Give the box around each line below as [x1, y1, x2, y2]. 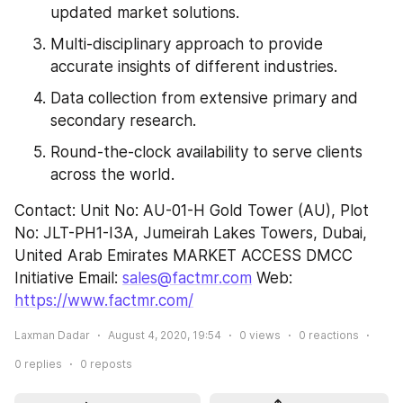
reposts [87, 356, 132, 371]
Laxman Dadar [14, 327, 90, 342]
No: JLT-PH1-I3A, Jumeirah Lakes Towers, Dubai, [14, 223, 367, 242]
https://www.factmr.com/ [14, 291, 193, 309]
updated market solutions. [50, 3, 239, 22]
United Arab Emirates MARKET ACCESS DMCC [14, 246, 353, 264]
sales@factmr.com [122, 268, 252, 287]
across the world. [50, 165, 175, 184]
